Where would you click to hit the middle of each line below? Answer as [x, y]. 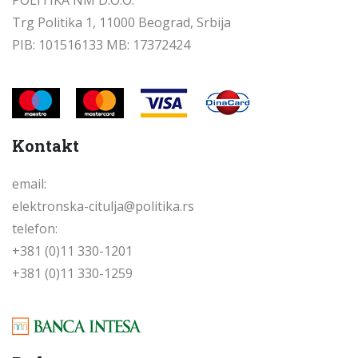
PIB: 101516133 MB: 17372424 [101, 45]
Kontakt [46, 146]
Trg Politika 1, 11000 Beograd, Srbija [121, 23]
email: [29, 184]
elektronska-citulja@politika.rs [103, 207]
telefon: [35, 229]
